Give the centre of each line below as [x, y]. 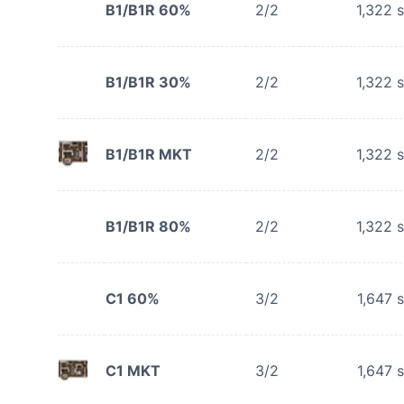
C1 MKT [133, 371]
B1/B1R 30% [148, 82]
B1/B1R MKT [149, 154]
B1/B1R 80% [148, 226]
